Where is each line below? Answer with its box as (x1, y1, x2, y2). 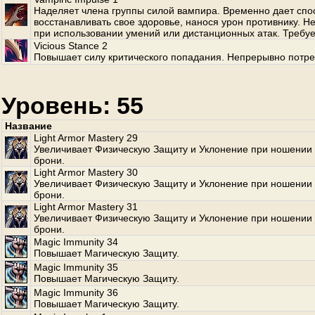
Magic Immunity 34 (34, 236, 118, 247)
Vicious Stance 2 (34, 40, 108, 51)
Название (5, 120, 52, 131)
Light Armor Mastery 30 (34, 167, 138, 178)
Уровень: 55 (1, 92, 143, 119)
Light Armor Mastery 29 (34, 132, 138, 143)
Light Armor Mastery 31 (34, 201, 138, 212)
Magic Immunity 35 (34, 262, 118, 273)
